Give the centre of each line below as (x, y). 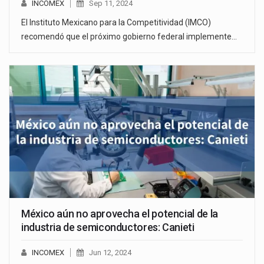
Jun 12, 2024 (110, 253)
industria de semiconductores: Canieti (108, 227)
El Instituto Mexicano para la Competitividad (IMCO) (116, 23)
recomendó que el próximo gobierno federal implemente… (129, 37)
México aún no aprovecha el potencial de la (120, 214)
